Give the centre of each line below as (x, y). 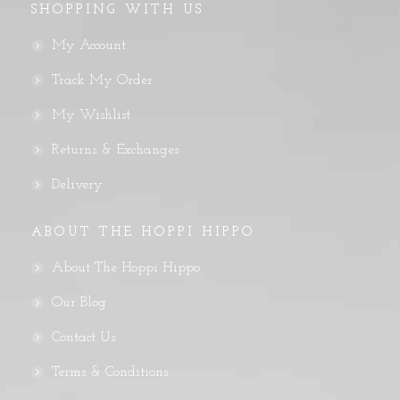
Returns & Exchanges (115, 150)
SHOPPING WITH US (117, 10)
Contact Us (83, 337)
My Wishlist (91, 115)
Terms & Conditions (110, 372)
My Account (89, 46)
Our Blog (79, 303)
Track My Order (102, 80)
